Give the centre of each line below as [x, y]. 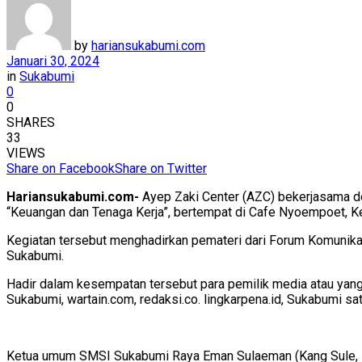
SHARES [31, 122]
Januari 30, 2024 [53, 61]
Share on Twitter [161, 168]
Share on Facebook [61, 168]
